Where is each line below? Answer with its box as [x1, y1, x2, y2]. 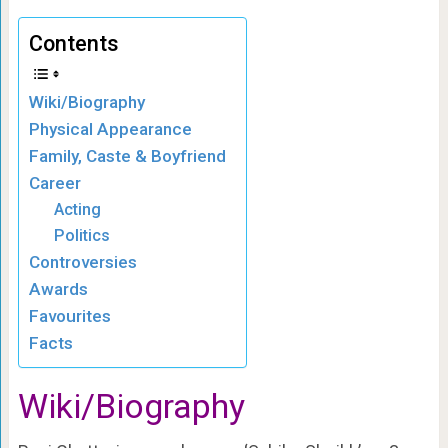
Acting [54, 199, 102, 219]
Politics [54, 225, 111, 245]
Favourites [28, 305, 111, 326]
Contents [28, 30, 119, 56]
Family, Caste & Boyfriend [28, 145, 226, 166]
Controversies [28, 251, 137, 272]
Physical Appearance [28, 118, 192, 139]
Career [28, 172, 81, 193]
